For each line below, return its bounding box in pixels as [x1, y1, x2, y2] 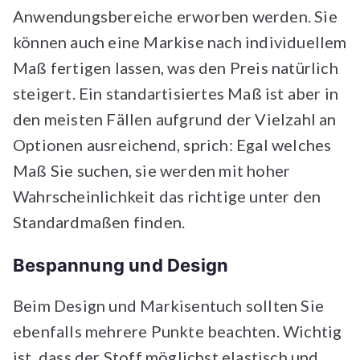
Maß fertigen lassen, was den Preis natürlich [13, 58, 338, 77]
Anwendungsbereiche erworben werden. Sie [13, 6, 337, 26]
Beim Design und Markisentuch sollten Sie [13, 296, 325, 315]
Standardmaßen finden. [13, 212, 192, 231]
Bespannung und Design [13, 255, 233, 276]
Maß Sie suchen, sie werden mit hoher [13, 161, 291, 180]
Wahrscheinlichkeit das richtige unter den [13, 186, 321, 206]
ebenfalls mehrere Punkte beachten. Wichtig [13, 321, 342, 341]
